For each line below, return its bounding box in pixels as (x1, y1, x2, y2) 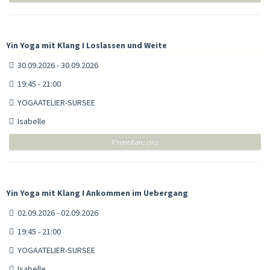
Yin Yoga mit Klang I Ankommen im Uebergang (6, 187, 188, 198)
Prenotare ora (112, 136, 158, 147)
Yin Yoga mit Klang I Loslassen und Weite (6, 39, 167, 51)
